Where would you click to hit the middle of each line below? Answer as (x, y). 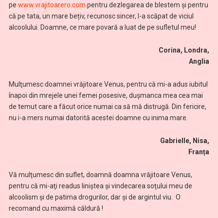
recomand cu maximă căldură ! (56, 208)
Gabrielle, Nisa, (112, 140)
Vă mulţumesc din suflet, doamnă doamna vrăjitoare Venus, (100, 174)
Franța (199, 152)
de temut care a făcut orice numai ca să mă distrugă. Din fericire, (107, 106)
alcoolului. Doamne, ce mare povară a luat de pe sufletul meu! (102, 27)
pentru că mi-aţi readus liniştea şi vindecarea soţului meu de (100, 186)
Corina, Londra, (110, 50)
